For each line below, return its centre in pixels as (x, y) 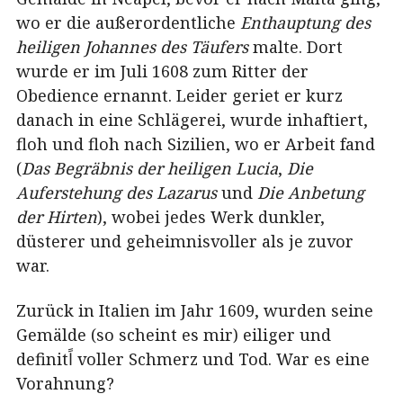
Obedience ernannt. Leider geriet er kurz (179, 96)
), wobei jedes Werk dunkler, (211, 217)
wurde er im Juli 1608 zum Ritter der (162, 72)
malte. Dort (296, 47)
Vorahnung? (65, 383)
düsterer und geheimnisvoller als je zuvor (185, 242)
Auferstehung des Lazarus (116, 193)
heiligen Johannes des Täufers (132, 47)
